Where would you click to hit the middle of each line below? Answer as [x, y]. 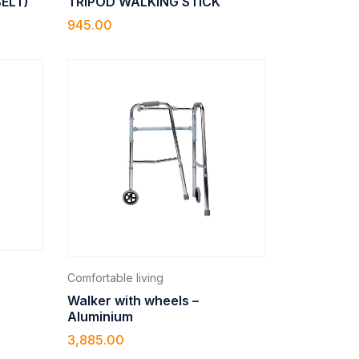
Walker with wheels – [133, 301]
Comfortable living [116, 278]
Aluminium [101, 317]
